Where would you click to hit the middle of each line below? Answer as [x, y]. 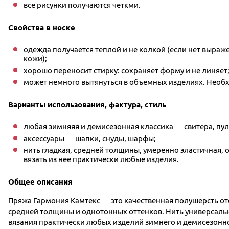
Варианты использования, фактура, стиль [87, 105]
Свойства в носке [42, 27]
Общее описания [40, 182]
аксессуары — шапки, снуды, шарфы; [90, 138]
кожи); [35, 59]
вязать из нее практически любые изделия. [101, 159]
